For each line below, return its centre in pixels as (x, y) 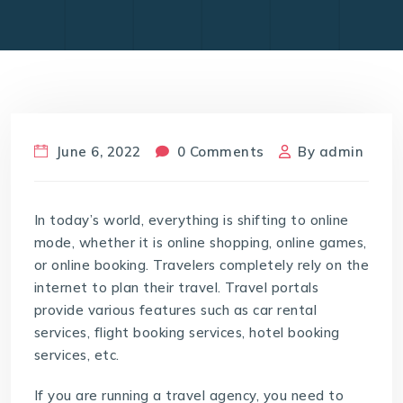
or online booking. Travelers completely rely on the (201, 264)
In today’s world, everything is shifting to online (191, 219)
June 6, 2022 (96, 151)
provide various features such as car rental (175, 309)
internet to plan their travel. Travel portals (176, 287)
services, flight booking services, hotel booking (187, 332)
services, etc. (76, 354)
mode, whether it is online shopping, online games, (200, 242)
